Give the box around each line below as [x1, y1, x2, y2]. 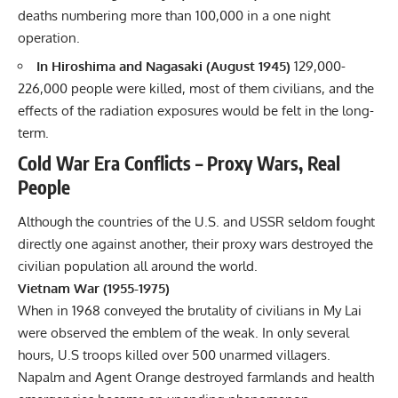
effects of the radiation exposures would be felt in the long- [18, 102, 374, 120]
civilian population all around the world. [18, 258, 258, 275]
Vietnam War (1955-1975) [18, 280, 170, 298]
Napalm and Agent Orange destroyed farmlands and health [18, 369, 374, 386]
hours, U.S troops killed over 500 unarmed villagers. [18, 346, 330, 364]
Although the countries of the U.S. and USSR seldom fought [18, 213, 375, 231]
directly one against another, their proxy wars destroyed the [18, 235, 373, 253]
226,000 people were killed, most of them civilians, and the [18, 80, 374, 98]
